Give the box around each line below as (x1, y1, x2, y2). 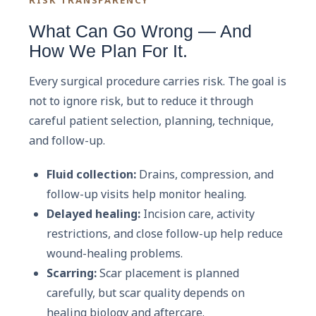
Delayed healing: (47, 205, 140, 221)
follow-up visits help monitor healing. (47, 186, 246, 202)
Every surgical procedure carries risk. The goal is (29, 73, 286, 89)
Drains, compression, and (136, 166, 274, 182)
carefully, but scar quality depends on (47, 284, 245, 300)
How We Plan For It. (29, 41, 188, 61)
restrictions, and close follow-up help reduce (47, 225, 283, 241)
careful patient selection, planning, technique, (29, 112, 274, 128)
